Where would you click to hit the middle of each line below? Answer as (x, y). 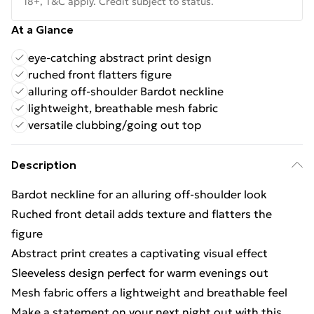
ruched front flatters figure (100, 74)
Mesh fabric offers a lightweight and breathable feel (149, 292)
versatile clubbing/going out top (115, 125)
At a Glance (42, 29)
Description (44, 165)
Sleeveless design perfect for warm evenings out (140, 273)
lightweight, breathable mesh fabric (123, 108)
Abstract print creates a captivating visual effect (139, 253)
